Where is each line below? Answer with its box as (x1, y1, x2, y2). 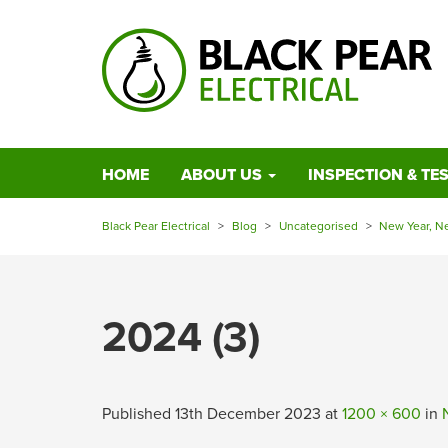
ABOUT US (181, 165, 266, 185)
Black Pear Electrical (102, 219, 210, 233)
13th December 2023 (175, 404, 321, 424)
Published (102, 404, 175, 424)
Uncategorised (278, 219, 358, 233)
